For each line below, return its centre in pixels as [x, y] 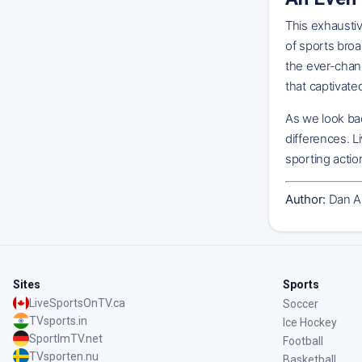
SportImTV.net [66, 338]
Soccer [301, 303]
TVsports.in [58, 320]
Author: [307, 199]
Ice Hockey [310, 322]
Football [303, 341]
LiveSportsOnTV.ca [77, 303]
